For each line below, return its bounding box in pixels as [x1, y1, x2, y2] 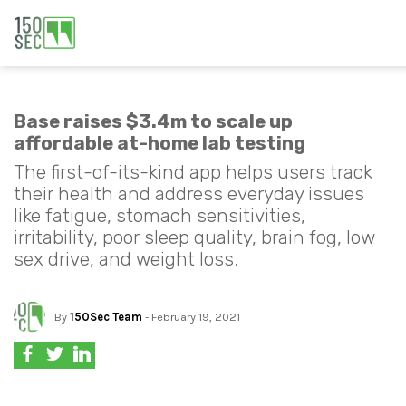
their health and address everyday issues [14, 183, 364, 205]
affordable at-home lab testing [14, 132, 305, 154]
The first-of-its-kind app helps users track [14, 161, 372, 183]
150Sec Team [70, 310, 142, 324]
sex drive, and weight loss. [14, 248, 238, 270]
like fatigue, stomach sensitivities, [14, 205, 305, 227]
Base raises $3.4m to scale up [14, 111, 293, 132]
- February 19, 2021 [142, 310, 240, 324]
